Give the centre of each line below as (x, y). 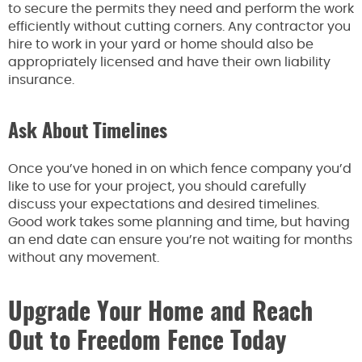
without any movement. (85, 257)
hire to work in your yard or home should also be (161, 44)
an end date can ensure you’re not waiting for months (180, 240)
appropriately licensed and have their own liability (169, 62)
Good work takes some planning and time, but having (179, 222)
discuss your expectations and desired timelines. (164, 204)
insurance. (43, 80)
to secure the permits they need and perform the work (181, 8)
